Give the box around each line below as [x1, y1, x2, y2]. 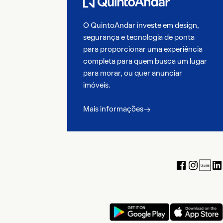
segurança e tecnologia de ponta [83, 34, 195, 42]
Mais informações [83, 106, 143, 113]
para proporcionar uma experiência [83, 46, 203, 54]
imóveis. [83, 82, 110, 90]
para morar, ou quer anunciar [83, 70, 182, 78]
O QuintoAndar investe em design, [83, 22, 199, 30]
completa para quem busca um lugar [83, 58, 207, 66]
